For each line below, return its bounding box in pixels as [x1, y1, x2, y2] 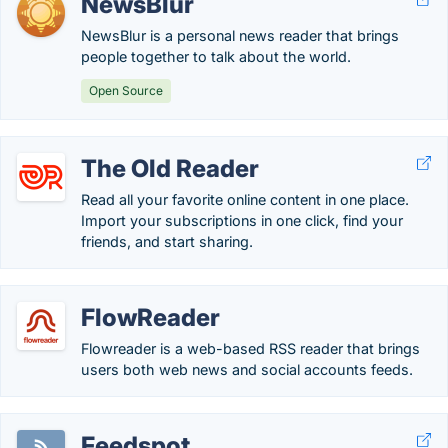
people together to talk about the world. [81, 48, 351, 65]
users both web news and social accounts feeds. [81, 361, 413, 378]
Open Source [89, 83, 163, 98]
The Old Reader [81, 154, 259, 183]
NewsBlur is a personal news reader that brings [81, 27, 399, 44]
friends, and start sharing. [81, 233, 253, 250]
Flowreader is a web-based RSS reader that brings [81, 340, 420, 357]
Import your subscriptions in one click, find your [81, 212, 403, 229]
